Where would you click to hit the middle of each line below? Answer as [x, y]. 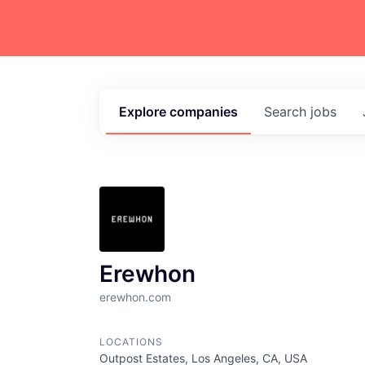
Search [287, 112]
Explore [144, 112]
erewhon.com [135, 297]
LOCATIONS [131, 342]
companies [204, 112]
